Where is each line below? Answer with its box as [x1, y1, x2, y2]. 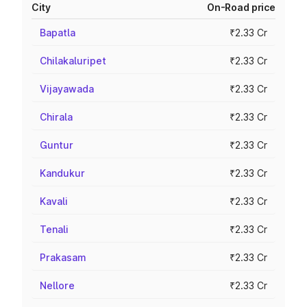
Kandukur [40, 167, 85, 179]
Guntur [40, 139, 73, 151]
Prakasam [40, 251, 86, 263]
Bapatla [40, 27, 75, 38]
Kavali [40, 195, 68, 207]
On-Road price [206, 1, 275, 13]
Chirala [40, 111, 73, 123]
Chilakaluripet [40, 55, 106, 66]
